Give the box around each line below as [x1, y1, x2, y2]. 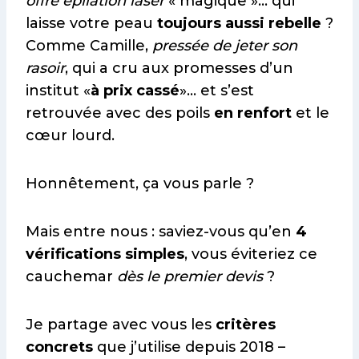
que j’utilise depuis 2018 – [93, 338, 285, 357]
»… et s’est [179, 82, 254, 100]
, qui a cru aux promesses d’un [65, 59, 293, 78]
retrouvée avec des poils [26, 104, 214, 123]
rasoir [26, 59, 65, 78]
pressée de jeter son [152, 37, 297, 55]
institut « [26, 82, 91, 100]
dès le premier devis [117, 268, 263, 286]
